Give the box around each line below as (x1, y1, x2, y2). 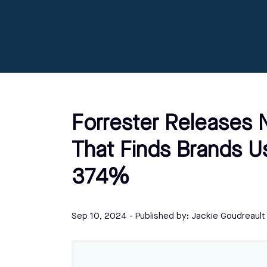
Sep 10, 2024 (72, 212, 127, 221)
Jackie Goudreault (191, 212, 265, 221)
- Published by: (129, 212, 189, 221)
